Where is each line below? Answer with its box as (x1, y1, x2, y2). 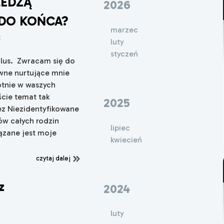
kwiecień (110, 134, 142, 144)
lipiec (110, 122, 130, 132)
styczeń (110, 48, 138, 58)
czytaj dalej (35, 154, 72, 162)
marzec (110, 24, 138, 34)
